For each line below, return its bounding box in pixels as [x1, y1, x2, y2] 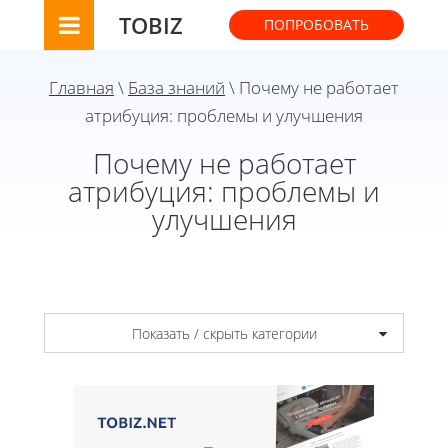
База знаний [128, 76, 225, 99]
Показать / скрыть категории [131, 323, 317, 343]
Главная [49, 76, 114, 99]
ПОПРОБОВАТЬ [264, 15, 369, 34]
